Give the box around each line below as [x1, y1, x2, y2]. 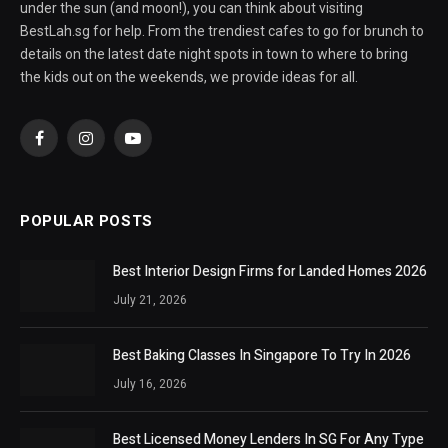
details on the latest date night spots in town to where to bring [20, 45, 408, 62]
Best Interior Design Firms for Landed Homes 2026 [113, 260, 427, 282]
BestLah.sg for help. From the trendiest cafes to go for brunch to [20, 22, 424, 39]
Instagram [84, 138, 150, 155]
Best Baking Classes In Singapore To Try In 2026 [113, 344, 411, 366]
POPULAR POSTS [20, 209, 153, 232]
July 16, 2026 [113, 374, 187, 393]
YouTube [131, 138, 189, 155]
